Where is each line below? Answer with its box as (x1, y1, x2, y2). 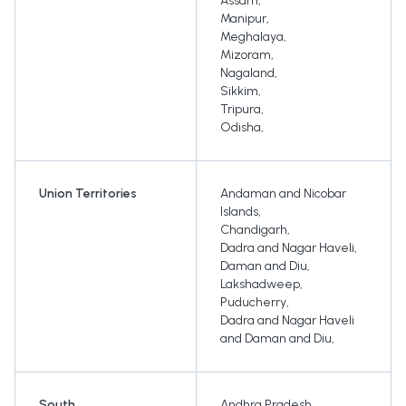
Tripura (220, 101, 261, 118)
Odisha (220, 120, 261, 136)
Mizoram (220, 47, 271, 63)
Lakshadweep (220, 276, 300, 293)
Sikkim (220, 83, 258, 100)
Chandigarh (220, 222, 287, 238)
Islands (220, 204, 258, 220)
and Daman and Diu (220, 331, 332, 347)
